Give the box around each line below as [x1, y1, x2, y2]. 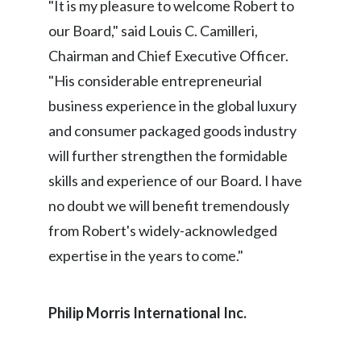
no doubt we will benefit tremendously [48, 197, 289, 214]
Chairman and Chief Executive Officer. [48, 47, 288, 64]
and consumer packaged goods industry [48, 122, 297, 139]
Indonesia [195, 61, 246, 75]
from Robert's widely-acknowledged [48, 222, 277, 239]
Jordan [195, 210, 230, 223]
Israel [195, 98, 224, 112]
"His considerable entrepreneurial [48, 72, 262, 89]
